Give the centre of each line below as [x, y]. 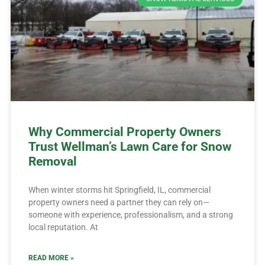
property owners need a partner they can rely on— [119, 202]
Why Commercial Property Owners [125, 132]
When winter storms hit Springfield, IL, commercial [119, 190]
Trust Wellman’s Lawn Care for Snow [130, 146]
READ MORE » [51, 258]
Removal [52, 161]
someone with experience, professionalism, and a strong [130, 214]
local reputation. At [63, 227]
